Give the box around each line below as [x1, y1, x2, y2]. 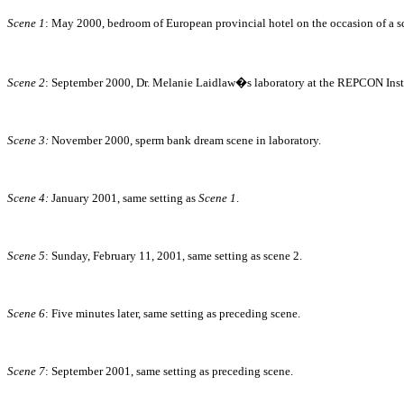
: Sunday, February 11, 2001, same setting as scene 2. [45, 249, 302, 262]
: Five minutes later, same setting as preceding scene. [45, 307, 300, 320]
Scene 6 [7, 307, 45, 320]
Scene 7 [7, 364, 45, 378]
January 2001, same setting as [49, 191, 198, 205]
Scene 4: [7, 191, 49, 205]
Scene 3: [7, 133, 51, 147]
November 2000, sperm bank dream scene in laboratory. [51, 133, 321, 147]
